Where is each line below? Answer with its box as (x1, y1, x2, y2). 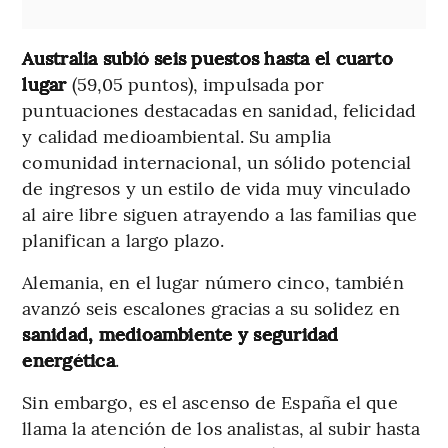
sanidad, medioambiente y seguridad (22, 321, 339, 347)
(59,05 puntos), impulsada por (66, 71, 325, 97)
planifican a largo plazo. (22, 227, 224, 253)
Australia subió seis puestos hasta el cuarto (22, 45, 393, 71)
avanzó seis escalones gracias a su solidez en (22, 295, 400, 321)
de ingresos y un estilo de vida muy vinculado (22, 175, 411, 201)
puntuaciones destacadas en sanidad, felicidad (22, 97, 416, 123)
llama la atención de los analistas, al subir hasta (22, 415, 421, 441)
